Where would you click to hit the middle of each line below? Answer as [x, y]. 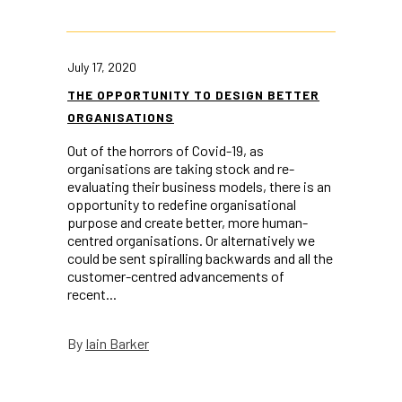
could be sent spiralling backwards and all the [200, 258]
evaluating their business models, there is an [199, 187]
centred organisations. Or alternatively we [191, 240]
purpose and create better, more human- [188, 223]
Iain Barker [117, 343]
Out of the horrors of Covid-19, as [166, 151]
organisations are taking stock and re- [181, 169]
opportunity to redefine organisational [182, 205]
